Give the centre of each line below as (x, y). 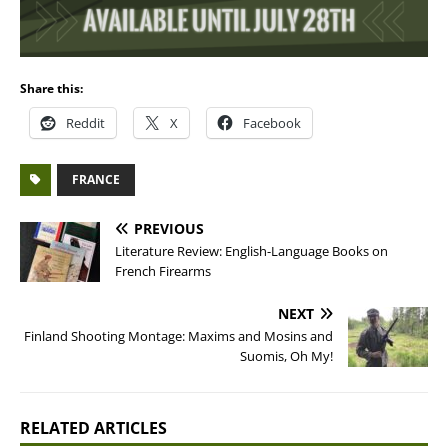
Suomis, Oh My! (286, 356)
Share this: (51, 88)
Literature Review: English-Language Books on (251, 251)
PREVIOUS (169, 228)
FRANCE (96, 179)
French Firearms (163, 271)
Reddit (85, 123)
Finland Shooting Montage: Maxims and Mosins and (178, 336)
